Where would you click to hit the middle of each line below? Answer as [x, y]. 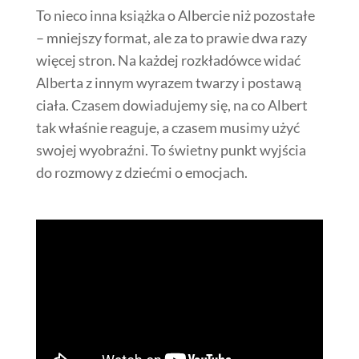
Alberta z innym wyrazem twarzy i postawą [168, 82]
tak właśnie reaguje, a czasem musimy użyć [167, 127]
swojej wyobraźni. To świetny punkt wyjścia [171, 149]
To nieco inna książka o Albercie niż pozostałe [175, 15]
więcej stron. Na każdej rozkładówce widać [168, 60]
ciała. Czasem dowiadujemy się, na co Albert [171, 105]
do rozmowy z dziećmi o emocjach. [141, 172]
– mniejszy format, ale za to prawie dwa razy [171, 37]
